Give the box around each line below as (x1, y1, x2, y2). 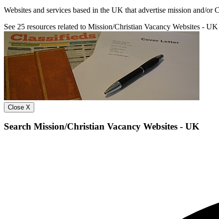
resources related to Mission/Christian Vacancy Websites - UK (25, 22, 218, 31)
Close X (8, 103, 30, 111)
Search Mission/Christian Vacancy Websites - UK (4, 121, 199, 132)
